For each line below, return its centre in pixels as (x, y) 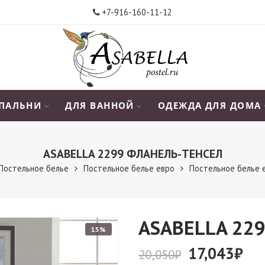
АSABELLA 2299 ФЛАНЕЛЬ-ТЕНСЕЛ (132, 153)
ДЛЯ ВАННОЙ (100, 106)
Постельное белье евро (129, 168)
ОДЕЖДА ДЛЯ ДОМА (209, 106)
